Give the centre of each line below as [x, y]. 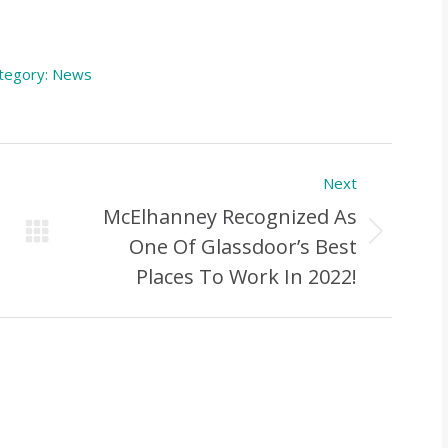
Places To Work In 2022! [246, 277]
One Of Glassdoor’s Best [242, 247]
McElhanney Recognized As [229, 217]
